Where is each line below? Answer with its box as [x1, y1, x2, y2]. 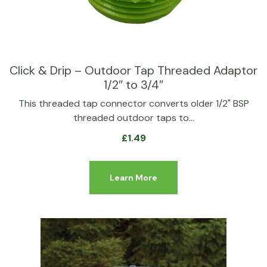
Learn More [110, 172, 157, 183]
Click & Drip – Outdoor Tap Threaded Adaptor [10, 63, 257, 78]
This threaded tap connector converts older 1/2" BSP [18, 97, 249, 110]
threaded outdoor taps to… [73, 111, 194, 124]
